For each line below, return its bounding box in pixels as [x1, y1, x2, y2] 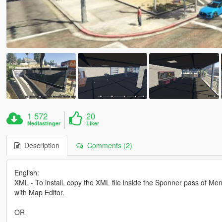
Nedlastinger [27, 119, 61, 127]
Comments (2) [83, 140, 132, 151]
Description [20, 140, 59, 151]
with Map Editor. [14, 187, 64, 198]
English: [14, 167, 39, 178]
